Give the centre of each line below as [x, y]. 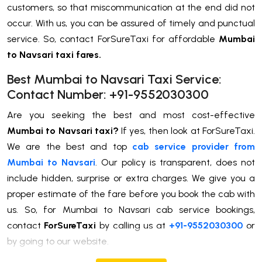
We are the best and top [70, 146]
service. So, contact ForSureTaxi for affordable [113, 39]
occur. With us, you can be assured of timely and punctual [131, 23]
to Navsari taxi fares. [54, 54]
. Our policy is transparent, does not [175, 162]
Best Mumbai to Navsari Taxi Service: [114, 79]
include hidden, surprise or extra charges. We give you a [131, 178]
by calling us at [132, 225]
